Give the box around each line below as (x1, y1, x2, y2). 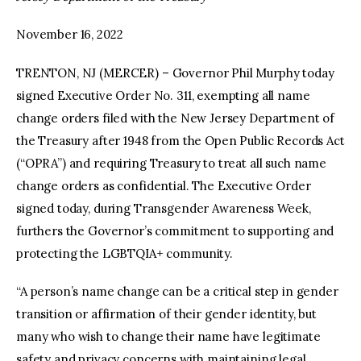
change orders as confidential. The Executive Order (16, 177, 311, 193)
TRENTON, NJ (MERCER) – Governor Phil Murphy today (16, 64, 334, 81)
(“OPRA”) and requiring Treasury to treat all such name (16, 155, 326, 171)
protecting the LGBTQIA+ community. (16, 245, 236, 261)
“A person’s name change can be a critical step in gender (16, 284, 338, 300)
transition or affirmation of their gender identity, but (16, 306, 317, 322)
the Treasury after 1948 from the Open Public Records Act (16, 132, 345, 148)
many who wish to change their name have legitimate (16, 329, 321, 345)
